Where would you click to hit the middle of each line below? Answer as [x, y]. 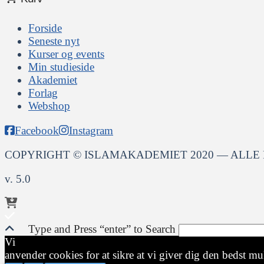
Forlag [43, 93]
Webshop [49, 106]
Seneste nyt [54, 41]
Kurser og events [66, 54]
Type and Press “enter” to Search [102, 229]
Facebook [37, 130]
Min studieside [61, 67]
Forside [45, 28]
